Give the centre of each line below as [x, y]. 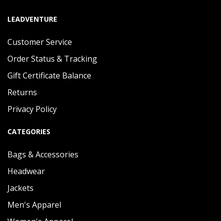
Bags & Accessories [43, 154]
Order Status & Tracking [52, 59]
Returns [22, 92]
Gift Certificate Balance [49, 75]
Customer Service [40, 42]
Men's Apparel [34, 205]
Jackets [20, 188]
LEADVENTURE [32, 19]
